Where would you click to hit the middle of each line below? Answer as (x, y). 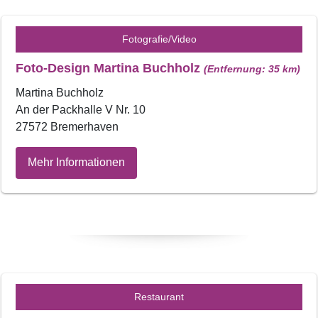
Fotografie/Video (159, 39)
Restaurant (159, 296)
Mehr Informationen (76, 163)
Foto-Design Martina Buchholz (110, 68)
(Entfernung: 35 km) (252, 68)
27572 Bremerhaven (67, 126)
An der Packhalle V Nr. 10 (81, 109)
